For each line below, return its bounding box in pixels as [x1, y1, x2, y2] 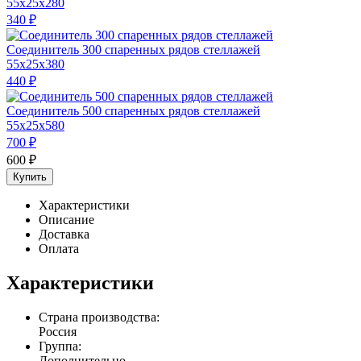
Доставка [39, 226, 89, 241]
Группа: [39, 338, 81, 353]
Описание [39, 212, 94, 226]
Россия [39, 324, 77, 338]
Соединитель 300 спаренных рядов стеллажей [6, 42, 260, 56]
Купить [13, 170, 47, 183]
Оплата [39, 241, 79, 255]
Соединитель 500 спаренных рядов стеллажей [6, 103, 260, 118]
